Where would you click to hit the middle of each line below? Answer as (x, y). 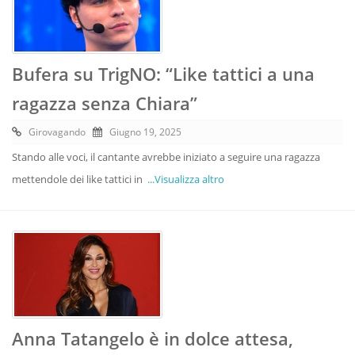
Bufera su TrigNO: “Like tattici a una (163, 73)
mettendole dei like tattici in (80, 179)
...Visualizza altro (186, 179)
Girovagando (57, 132)
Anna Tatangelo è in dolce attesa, (153, 338)
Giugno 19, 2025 (145, 132)
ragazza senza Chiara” (105, 103)
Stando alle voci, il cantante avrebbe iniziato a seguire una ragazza (166, 157)
